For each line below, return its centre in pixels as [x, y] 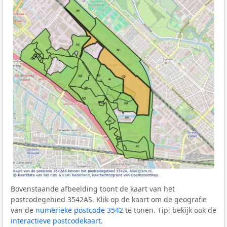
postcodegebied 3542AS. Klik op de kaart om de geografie [109, 199]
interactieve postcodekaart [56, 220]
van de [23, 210]
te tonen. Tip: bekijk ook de [170, 210]
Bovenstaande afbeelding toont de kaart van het [93, 188]
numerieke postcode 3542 [79, 210]
